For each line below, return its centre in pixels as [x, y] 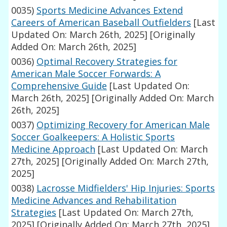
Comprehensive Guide [59, 86]
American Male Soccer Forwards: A [86, 74]
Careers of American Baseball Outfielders [101, 23]
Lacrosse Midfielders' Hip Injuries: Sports [126, 188]
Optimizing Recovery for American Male [123, 125]
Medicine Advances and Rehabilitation [94, 200]
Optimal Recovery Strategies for [107, 62]
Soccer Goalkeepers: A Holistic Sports [93, 137]
